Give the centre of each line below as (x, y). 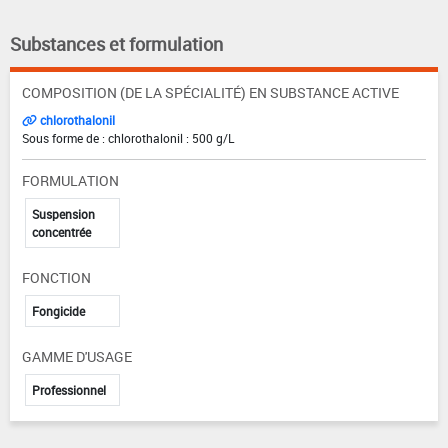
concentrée (61, 231)
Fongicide (58, 310)
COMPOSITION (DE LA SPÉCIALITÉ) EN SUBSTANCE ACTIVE (210, 92)
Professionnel (69, 389)
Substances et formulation (116, 43)
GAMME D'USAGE (77, 356)
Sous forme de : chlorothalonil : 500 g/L (128, 137)
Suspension (63, 213)
